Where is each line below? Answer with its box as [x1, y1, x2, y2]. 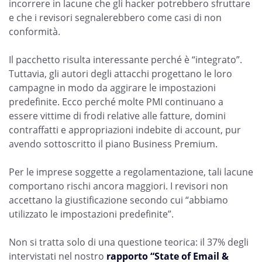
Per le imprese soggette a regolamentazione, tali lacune [9, 166, 253, 178]
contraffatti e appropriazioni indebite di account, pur [9, 123, 241, 136]
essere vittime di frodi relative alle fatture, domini [9, 109, 226, 122]
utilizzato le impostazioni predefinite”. [9, 208, 174, 220]
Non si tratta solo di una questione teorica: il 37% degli [9, 236, 249, 249]
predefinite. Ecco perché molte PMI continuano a [9, 95, 223, 108]
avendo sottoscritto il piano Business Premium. [9, 137, 218, 150]
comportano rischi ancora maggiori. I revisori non [9, 180, 228, 192]
